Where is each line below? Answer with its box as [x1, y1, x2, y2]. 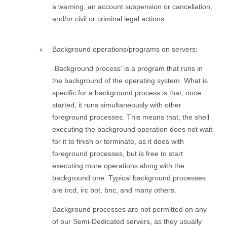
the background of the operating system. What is [52, 76, 208, 85]
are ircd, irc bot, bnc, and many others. [52, 185, 176, 194]
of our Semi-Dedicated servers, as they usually [52, 217, 202, 225]
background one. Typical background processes [52, 173, 206, 182]
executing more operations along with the [52, 161, 184, 170]
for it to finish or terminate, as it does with [52, 137, 184, 145]
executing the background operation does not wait [52, 125, 212, 133]
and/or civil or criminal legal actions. [52, 14, 166, 23]
